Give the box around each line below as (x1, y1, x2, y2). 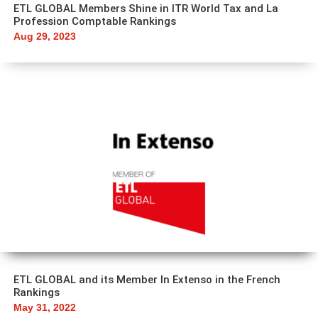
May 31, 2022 (13, 301, 76, 313)
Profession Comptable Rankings (13, 15, 176, 28)
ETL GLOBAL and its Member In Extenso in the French (13, 273, 280, 286)
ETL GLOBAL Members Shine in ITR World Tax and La (13, 2, 278, 16)
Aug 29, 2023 (13, 31, 76, 43)
